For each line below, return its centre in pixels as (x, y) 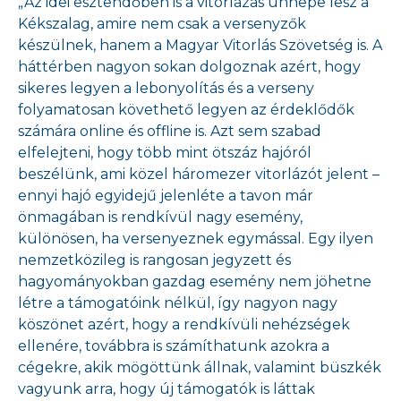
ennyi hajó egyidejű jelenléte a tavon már (166, 196)
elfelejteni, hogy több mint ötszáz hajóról (165, 153)
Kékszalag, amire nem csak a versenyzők (162, 24)
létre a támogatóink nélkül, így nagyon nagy (178, 303)
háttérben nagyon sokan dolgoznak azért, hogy (189, 67)
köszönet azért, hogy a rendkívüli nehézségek (184, 324)
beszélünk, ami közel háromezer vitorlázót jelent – (199, 174)
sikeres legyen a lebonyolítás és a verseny (166, 88)
